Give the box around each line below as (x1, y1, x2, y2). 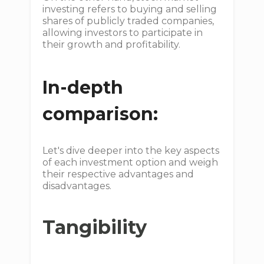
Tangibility (42, 216, 147, 239)
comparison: (42, 103, 159, 126)
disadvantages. (42, 180, 112, 192)
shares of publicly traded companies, (42, 15, 214, 27)
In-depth (42, 77, 124, 99)
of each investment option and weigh (42, 157, 219, 169)
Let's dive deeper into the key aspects (42, 145, 220, 157)
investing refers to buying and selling (42, 4, 217, 15)
